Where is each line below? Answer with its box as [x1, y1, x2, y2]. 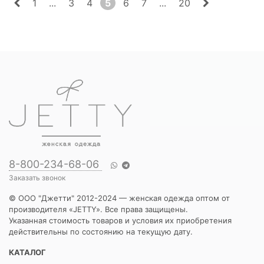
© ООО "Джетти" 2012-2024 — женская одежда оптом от [9, 193, 230, 203]
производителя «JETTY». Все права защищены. [9, 204, 188, 214]
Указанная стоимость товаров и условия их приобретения [9, 216, 232, 226]
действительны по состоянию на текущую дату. [9, 227, 193, 237]
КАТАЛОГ [9, 247, 46, 258]
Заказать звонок [9, 173, 65, 183]
